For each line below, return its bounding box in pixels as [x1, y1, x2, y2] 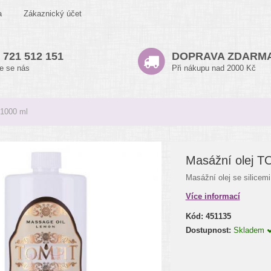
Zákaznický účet [24, 9, 82, 18]
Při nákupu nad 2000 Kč [172, 64, 256, 73]
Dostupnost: [185, 226, 231, 235]
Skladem [233, 226, 267, 235]
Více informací [185, 192, 240, 201]
